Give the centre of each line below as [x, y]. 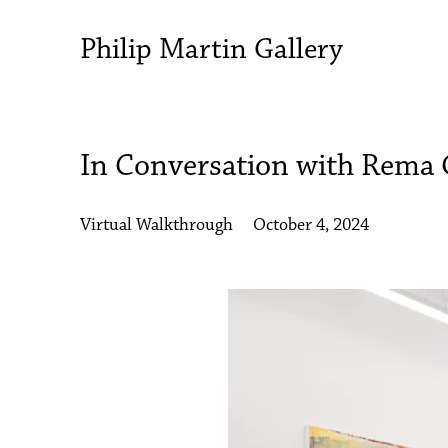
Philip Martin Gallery [211, 51]
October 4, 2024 [311, 226]
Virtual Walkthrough [156, 226]
